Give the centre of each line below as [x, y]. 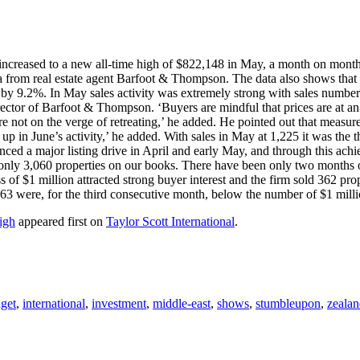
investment [119, 304]
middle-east [182, 304]
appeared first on [61, 222]
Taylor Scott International [170, 222]
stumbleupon [288, 304]
